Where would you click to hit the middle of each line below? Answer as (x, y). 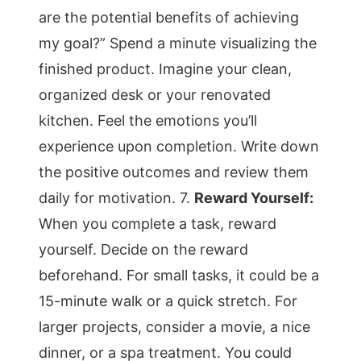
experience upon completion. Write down (179, 146)
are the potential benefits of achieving (169, 17)
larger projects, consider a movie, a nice (174, 327)
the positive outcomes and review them (174, 172)
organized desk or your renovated (155, 95)
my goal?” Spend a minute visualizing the (178, 43)
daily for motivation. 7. (116, 198)
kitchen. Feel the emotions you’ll (148, 120)
